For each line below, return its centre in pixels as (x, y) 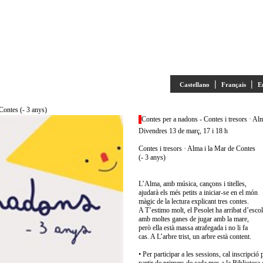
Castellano (195, 85)
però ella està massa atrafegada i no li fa (193, 228)
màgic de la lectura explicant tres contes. (194, 201)
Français (234, 85)
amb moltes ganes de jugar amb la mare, (194, 219)
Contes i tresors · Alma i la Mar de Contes (197, 149)
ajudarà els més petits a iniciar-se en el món (198, 193)
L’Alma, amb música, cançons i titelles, (193, 184)
